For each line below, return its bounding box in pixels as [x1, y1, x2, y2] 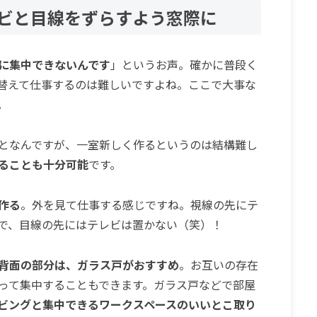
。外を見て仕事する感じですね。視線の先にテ [20, 196, 258, 214]
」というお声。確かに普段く [110, 56, 258, 74]
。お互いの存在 [178, 255, 258, 273]
